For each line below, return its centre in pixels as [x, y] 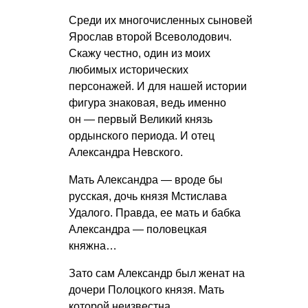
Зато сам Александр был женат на [157, 274]
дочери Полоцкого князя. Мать [146, 290]
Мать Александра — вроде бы [146, 180]
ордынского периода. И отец [142, 136]
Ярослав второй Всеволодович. [150, 37]
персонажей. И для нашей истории [158, 87]
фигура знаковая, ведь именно [147, 103]
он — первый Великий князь [141, 120]
